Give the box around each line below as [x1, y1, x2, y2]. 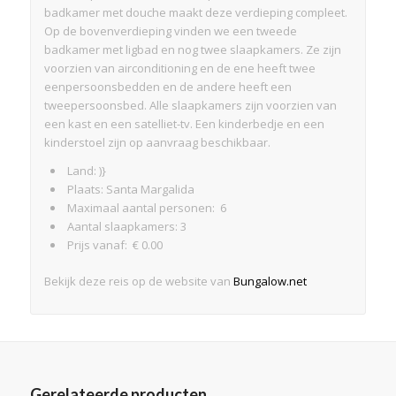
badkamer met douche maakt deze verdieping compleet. [43, 4, 347, 20]
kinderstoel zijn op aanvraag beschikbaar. [43, 133, 270, 150]
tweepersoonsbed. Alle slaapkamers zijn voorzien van [43, 96, 337, 113]
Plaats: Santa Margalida [66, 180, 194, 197]
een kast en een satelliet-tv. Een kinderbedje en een [43, 115, 324, 132]
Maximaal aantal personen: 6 [66, 199, 226, 216]
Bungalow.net [232, 272, 307, 289]
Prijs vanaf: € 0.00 [66, 236, 163, 253]
